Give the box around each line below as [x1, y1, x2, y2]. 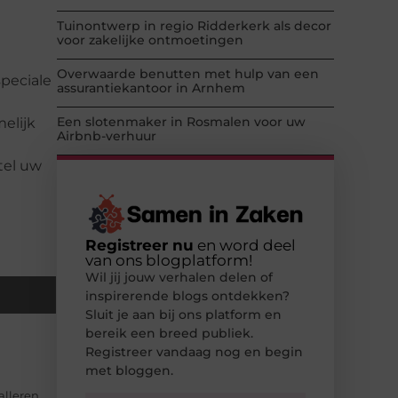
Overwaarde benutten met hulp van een [57, 66, 319, 83]
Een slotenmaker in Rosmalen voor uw [57, 114, 306, 131]
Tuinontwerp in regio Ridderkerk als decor [57, 18, 331, 35]
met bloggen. [85, 362, 173, 379]
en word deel [194, 236, 296, 255]
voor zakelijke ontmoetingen [57, 32, 243, 49]
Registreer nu [85, 236, 194, 255]
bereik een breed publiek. [85, 325, 253, 342]
